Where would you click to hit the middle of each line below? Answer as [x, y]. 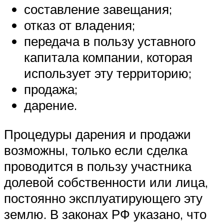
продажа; [51, 89]
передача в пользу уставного [110, 41]
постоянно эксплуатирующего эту [103, 198]
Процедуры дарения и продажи [97, 134]
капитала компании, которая [108, 57]
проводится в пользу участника [98, 166]
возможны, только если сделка [96, 150]
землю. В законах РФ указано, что [105, 214]
